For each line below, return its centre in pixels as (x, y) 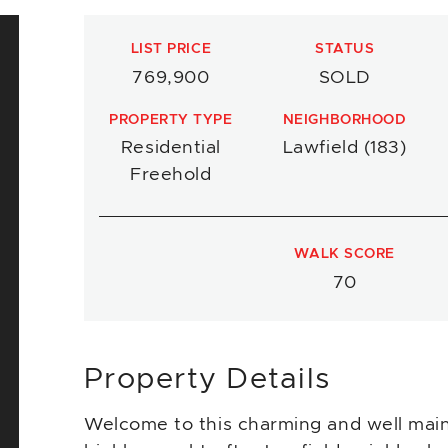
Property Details (207, 379)
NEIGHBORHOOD (344, 119)
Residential (170, 148)
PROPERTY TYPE (171, 119)
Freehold (171, 175)
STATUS (345, 49)
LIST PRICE (171, 49)
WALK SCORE (344, 254)
